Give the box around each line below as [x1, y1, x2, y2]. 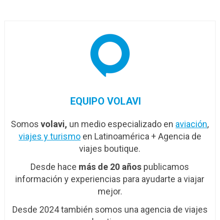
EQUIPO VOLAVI [70, 95, 141, 107]
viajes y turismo [18, 131, 81, 141]
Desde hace [30, 161, 79, 172]
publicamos [141, 161, 190, 172]
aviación [175, 118, 208, 129]
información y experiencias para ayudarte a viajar [15, 173, 205, 184]
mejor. [97, 186, 122, 196]
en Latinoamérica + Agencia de [80, 131, 201, 141]
